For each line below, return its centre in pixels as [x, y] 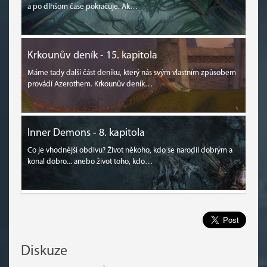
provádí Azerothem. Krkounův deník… [90, 84]
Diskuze [44, 252]
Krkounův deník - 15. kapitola [92, 56]
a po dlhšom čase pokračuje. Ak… [83, 7]
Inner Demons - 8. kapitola [86, 133]
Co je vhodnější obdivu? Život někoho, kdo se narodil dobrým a [130, 150]
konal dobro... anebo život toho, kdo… [90, 162]
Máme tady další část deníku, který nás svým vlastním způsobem [132, 73]
